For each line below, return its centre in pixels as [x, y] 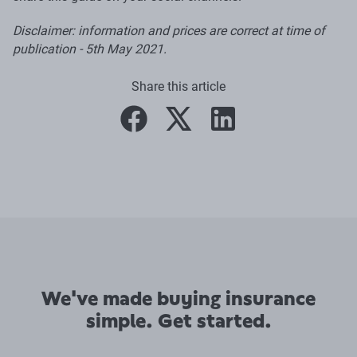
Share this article [178, 86]
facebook [160, 127]
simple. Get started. [178, 321]
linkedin [245, 127]
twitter [196, 127]
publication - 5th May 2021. [90, 49]
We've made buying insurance [178, 298]
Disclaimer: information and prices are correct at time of [169, 30]
